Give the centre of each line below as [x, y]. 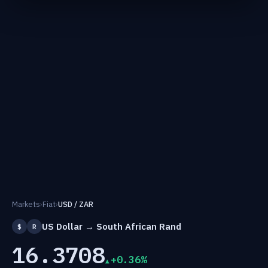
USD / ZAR [76, 204]
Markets [26, 204]
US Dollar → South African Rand [112, 226]
